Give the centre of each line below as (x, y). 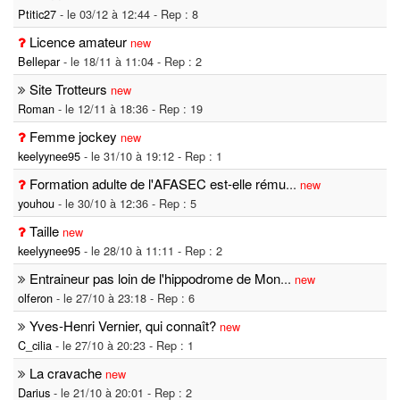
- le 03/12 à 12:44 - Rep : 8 (127, 14)
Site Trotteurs (68, 89)
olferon (35, 298)
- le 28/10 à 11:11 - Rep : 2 (151, 251)
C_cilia (35, 346)
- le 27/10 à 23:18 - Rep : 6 (124, 298)
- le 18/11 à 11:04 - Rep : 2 (131, 62)
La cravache (67, 373)
